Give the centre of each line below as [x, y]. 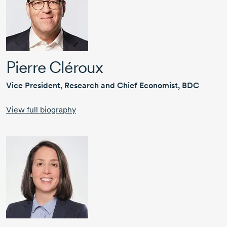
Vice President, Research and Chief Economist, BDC [103, 86]
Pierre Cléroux [55, 67]
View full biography [41, 110]
